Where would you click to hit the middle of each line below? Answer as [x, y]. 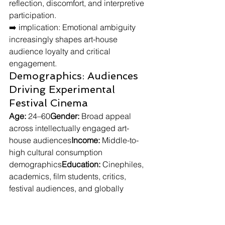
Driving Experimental [64, 89]
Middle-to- [119, 140]
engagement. [33, 63]
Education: [81, 164]
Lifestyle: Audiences [59, 213]
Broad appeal [106, 116]
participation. [33, 15]
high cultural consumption [57, 152]
